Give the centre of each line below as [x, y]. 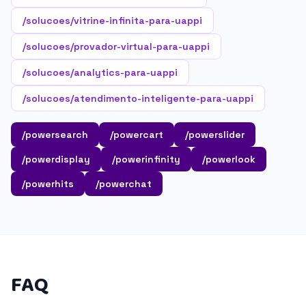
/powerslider [215, 135]
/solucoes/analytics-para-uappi [100, 72]
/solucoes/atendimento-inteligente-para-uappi [138, 98]
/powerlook [229, 159]
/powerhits [48, 184]
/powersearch [55, 135]
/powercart [137, 135]
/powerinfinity [146, 159]
